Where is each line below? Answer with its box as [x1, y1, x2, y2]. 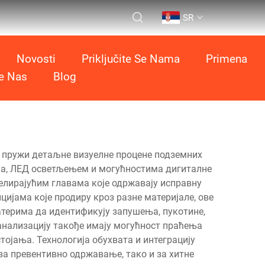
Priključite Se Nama [82, 52, 180, 66]
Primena [206, 52, 247, 66]
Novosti [17, 52, 56, 66]
